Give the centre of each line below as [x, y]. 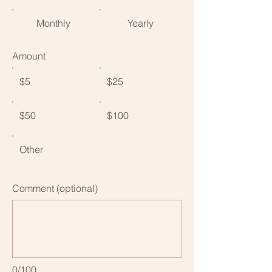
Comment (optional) [55, 188]
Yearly [141, 23]
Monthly [53, 23]
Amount [29, 56]
